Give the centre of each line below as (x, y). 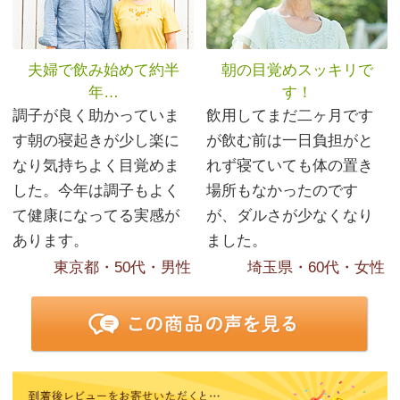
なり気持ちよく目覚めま (96, 166)
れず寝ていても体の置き (290, 166)
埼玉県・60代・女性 (316, 268)
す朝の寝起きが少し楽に (96, 141)
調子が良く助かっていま (96, 116)
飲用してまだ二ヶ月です (290, 116)
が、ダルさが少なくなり (290, 216)
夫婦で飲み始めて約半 (103, 71)
